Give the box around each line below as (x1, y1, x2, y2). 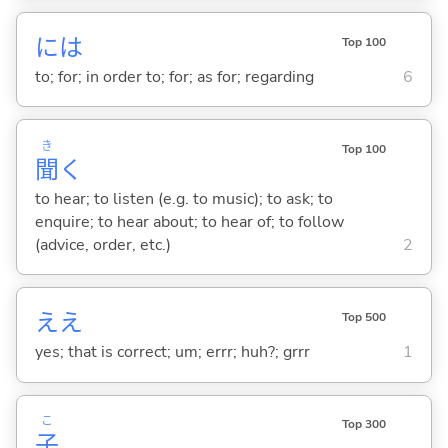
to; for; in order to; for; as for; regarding (34, 65, 314, 88)
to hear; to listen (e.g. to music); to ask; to (34, 187, 333, 210)
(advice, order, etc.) (34, 233, 171, 256)
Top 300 (341, 416, 386, 433)
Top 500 (341, 309, 386, 326)
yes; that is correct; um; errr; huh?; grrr (34, 341, 310, 364)
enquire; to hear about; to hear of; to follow (34, 210, 344, 233)
